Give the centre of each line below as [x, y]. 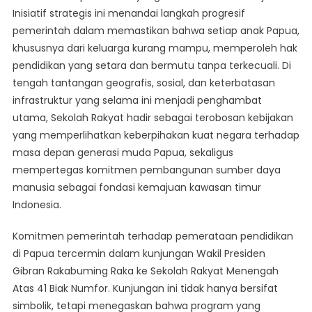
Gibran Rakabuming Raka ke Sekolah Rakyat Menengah [145, 271]
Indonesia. [37, 205]
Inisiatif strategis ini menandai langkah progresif [128, 14]
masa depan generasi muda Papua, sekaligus [123, 153]
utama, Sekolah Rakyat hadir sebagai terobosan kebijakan [153, 118]
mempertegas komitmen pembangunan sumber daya [146, 170]
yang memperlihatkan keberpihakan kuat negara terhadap [156, 135]
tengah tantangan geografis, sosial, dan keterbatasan [143, 83]
